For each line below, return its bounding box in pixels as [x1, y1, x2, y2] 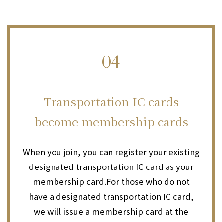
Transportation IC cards [43, 92, 179, 110]
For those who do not [106, 175, 190, 187]
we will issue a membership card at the [34, 205, 188, 217]
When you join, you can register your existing [22, 145, 200, 158]
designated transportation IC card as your [28, 160, 194, 172]
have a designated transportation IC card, [28, 190, 194, 202]
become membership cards [34, 112, 188, 130]
